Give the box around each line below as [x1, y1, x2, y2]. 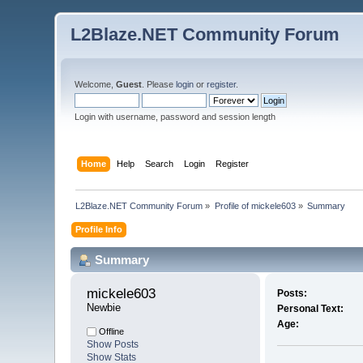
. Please [142, 79, 177, 89]
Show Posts [87, 339, 139, 351]
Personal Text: [276, 303, 344, 315]
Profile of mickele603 [214, 200, 296, 211]
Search [144, 158, 173, 169]
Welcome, [75, 79, 117, 89]
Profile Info [75, 224, 123, 234]
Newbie [87, 301, 122, 314]
